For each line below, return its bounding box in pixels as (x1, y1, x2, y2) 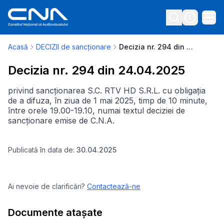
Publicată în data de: (8, 145, 76, 154)
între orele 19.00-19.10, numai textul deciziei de (8, 105, 185, 115)
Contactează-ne (87, 182, 140, 190)
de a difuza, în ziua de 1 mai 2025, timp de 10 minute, (8, 95, 207, 105)
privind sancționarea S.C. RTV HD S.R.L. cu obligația (8, 85, 205, 95)
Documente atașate (8, 206, 102, 218)
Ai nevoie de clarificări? (8, 182, 85, 190)
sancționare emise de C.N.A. (8, 115, 114, 125)
